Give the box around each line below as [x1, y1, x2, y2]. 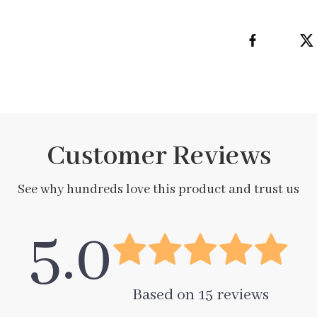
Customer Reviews [46, 139, 271, 174]
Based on [132, 285, 198, 305]
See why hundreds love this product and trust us [18, 181, 299, 198]
